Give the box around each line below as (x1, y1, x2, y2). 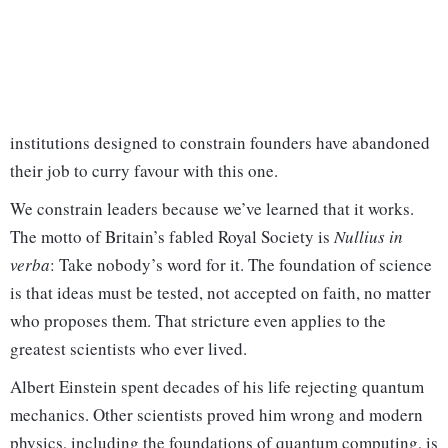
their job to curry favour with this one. (10, 159, 278, 183)
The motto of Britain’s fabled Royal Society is (10, 225, 334, 249)
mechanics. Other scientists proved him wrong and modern (10, 403, 423, 427)
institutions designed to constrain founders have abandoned (10, 131, 430, 155)
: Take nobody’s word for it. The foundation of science (50, 253, 432, 277)
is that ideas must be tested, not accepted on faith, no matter (10, 281, 431, 305)
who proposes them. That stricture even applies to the (10, 309, 386, 333)
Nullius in (334, 225, 403, 249)
